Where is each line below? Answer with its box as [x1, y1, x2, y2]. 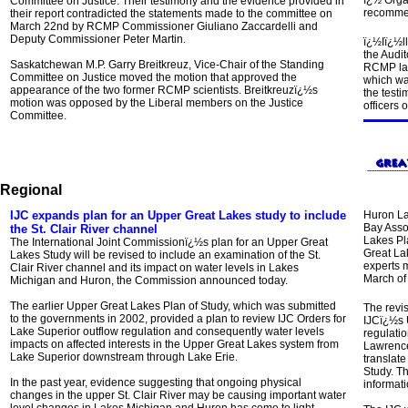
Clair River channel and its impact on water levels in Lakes [10, 261, 299, 274]
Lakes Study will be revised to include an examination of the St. [10, 249, 321, 261]
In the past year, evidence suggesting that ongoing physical [10, 376, 301, 389]
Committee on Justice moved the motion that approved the [10, 71, 297, 84]
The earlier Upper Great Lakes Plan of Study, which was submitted [10, 300, 336, 312]
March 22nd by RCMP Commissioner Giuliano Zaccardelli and [10, 20, 318, 33]
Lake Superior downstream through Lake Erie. [10, 351, 238, 363]
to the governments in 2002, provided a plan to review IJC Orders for [10, 312, 346, 325]
